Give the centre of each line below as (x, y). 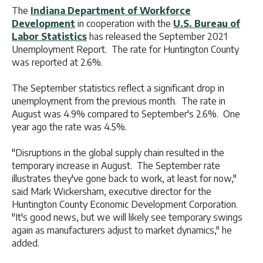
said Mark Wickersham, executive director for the (112, 192)
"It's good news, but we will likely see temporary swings (127, 218)
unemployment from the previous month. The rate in (119, 101)
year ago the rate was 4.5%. (69, 127)
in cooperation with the (124, 24)
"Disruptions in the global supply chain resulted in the (118, 153)
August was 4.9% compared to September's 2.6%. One (126, 114)
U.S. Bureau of (207, 24)
